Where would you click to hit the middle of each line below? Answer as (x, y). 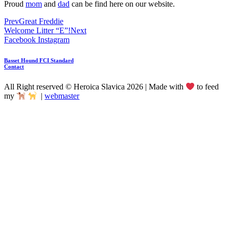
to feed (207, 87)
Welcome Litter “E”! (37, 30)
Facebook (20, 39)
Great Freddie (41, 21)
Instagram (54, 39)
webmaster (62, 96)
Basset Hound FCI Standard (39, 60)
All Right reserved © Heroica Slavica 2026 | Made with (95, 87)
